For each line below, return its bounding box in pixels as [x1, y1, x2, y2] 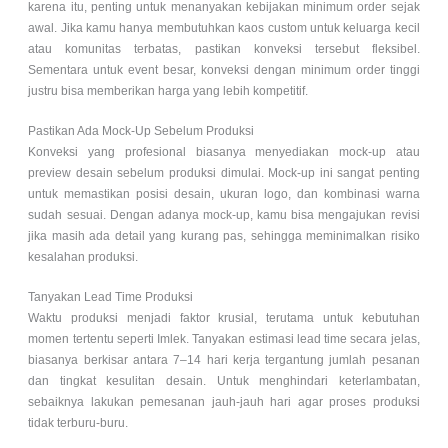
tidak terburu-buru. [28, 416, 129, 431]
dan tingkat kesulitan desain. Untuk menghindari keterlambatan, [28, 374, 420, 389]
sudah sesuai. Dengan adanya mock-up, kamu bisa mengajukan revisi [28, 208, 420, 223]
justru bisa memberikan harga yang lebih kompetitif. [28, 83, 309, 98]
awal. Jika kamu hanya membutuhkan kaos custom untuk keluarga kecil [28, 20, 420, 35]
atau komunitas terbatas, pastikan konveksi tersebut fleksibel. [28, 41, 420, 56]
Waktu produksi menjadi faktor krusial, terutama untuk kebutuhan [28, 311, 420, 326]
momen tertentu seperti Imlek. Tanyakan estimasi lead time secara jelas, [28, 332, 420, 347]
